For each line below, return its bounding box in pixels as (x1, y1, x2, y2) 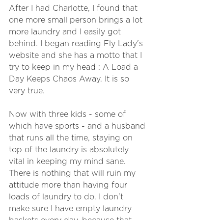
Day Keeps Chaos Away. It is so (9, 75, 132, 83)
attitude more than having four (9, 181, 130, 189)
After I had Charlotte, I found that (9, 4, 140, 12)
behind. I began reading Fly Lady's (9, 40, 145, 48)
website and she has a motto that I (9, 52, 144, 59)
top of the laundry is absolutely (9, 146, 131, 154)
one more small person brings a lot (9, 16, 145, 24)
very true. (9, 87, 45, 95)
